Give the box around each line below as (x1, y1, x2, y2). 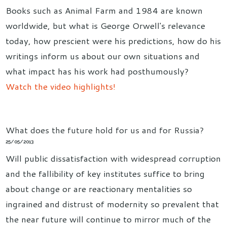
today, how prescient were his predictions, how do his (6, 34, 221, 47)
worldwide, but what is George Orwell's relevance (6, 19, 206, 32)
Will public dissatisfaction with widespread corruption (6, 152, 221, 165)
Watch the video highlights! (6, 80, 116, 93)
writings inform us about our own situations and (6, 50, 200, 62)
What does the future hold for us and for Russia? (6, 124, 204, 136)
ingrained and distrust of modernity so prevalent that (6, 198, 219, 210)
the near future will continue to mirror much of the (6, 213, 211, 225)
